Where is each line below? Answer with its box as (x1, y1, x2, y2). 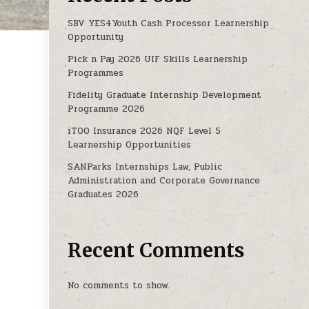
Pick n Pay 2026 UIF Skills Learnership (68, 52, 248, 67)
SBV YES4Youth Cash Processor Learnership (68, 17, 270, 31)
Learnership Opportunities (68, 138, 192, 152)
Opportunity (68, 30, 124, 45)
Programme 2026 (68, 102, 146, 117)
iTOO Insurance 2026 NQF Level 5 (68, 124, 221, 139)
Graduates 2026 (68, 188, 139, 202)
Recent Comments (68, 237, 245, 263)
